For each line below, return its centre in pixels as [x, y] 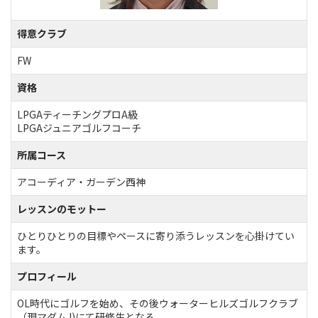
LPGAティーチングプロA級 [77, 114]
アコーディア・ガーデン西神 [81, 181]
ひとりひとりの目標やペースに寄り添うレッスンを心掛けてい [156, 235]
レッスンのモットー [62, 208]
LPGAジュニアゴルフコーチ [79, 127]
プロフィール [47, 276]
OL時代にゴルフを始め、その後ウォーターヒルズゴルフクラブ [158, 303]
